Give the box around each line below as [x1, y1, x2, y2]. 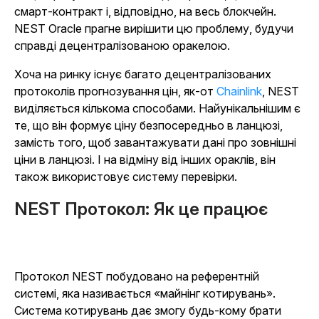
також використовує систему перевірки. [14, 169, 237, 184]
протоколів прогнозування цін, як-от [14, 84, 216, 98]
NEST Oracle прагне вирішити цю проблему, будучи [14, 21, 293, 36]
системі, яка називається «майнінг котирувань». [14, 286, 276, 300]
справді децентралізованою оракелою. [14, 38, 230, 53]
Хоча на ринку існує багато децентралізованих [14, 67, 271, 81]
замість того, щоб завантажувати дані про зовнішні [14, 135, 296, 150]
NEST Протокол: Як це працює [14, 199, 268, 219]
